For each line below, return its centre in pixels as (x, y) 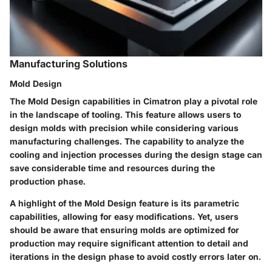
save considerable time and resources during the (112, 168)
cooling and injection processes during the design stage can (136, 154)
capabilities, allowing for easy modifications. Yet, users (124, 216)
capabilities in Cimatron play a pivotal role (169, 101)
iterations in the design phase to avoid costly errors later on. (135, 256)
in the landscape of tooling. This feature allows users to (125, 114)
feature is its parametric (188, 203)
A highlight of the (47, 203)
